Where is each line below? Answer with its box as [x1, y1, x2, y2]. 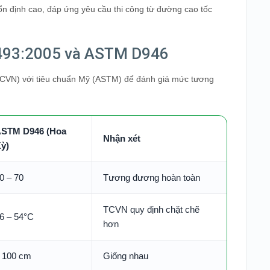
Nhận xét [103, 133, 140, 143]
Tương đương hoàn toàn [103, 172, 200, 183]
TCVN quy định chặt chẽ [103, 204, 199, 215]
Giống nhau [103, 250, 148, 261]
